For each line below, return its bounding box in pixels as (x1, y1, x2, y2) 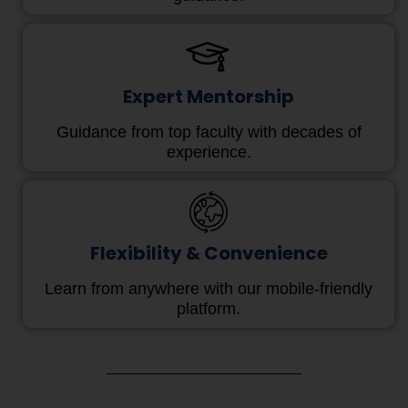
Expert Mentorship (123, 84, 294, 110)
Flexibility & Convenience (89, 240, 328, 267)
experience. (166, 143, 251, 162)
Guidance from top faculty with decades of (56, 123, 362, 142)
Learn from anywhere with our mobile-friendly (45, 280, 372, 299)
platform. (177, 300, 240, 319)
